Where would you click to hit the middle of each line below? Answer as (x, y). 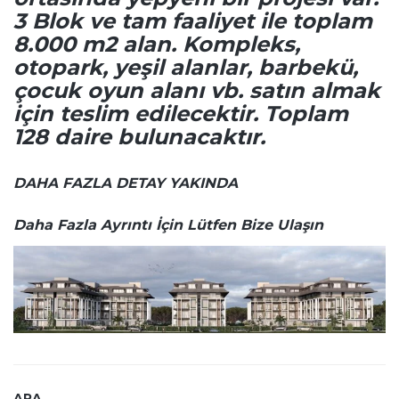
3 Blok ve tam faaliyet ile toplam (193, 21)
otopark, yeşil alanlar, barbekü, (186, 68)
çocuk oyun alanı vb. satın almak (197, 91)
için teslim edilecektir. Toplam (181, 114)
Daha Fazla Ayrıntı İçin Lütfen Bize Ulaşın (168, 225)
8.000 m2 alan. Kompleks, (157, 45)
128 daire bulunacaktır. (139, 137)
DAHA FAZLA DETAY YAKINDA (126, 183)
